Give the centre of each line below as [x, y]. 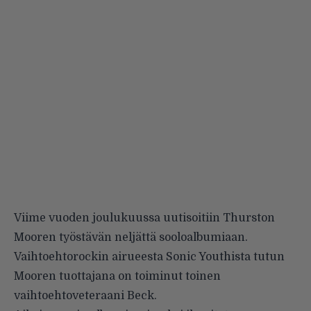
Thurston [247, 218]
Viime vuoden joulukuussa [89, 218]
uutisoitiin [192, 218]
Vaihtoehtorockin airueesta [90, 257]
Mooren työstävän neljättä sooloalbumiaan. [131, 237]
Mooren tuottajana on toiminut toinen [117, 276]
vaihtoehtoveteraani [70, 295]
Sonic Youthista [208, 257]
